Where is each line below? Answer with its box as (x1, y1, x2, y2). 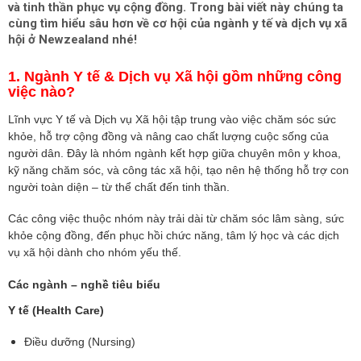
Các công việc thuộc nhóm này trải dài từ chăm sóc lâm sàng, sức (8, 212, 344, 226)
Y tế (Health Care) (8, 303, 104, 317)
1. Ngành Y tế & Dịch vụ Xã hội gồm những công (8, 68, 342, 85)
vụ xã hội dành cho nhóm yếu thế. (8, 246, 181, 259)
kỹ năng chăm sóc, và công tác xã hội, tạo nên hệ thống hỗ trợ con (8, 163, 349, 176)
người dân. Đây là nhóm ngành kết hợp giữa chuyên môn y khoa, (8, 146, 341, 160)
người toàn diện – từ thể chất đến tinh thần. (8, 180, 230, 193)
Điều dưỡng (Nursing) (24, 335, 135, 349)
